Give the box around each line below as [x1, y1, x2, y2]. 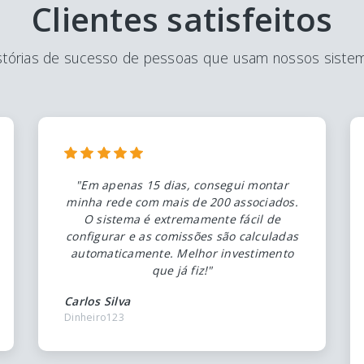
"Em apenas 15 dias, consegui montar [76, 176, 288, 193]
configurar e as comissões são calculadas [66, 227, 298, 244]
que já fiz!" [151, 262, 213, 278]
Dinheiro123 [64, 310, 124, 324]
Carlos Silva [64, 292, 130, 309]
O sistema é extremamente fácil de [83, 210, 281, 227]
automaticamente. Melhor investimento [71, 245, 293, 261]
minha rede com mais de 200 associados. [66, 193, 298, 210]
